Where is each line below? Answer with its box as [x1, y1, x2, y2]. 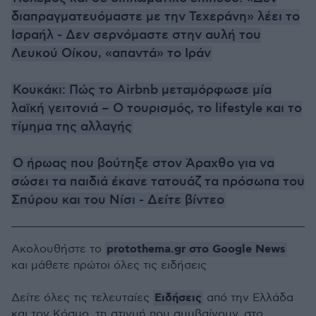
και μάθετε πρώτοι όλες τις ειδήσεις [11, 259, 207, 272]
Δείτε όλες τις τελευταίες [11, 291, 153, 305]
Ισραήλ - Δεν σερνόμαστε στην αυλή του [11, 28, 261, 43]
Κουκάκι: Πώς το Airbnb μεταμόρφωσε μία [13, 83, 272, 98]
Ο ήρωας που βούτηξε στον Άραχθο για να [13, 156, 274, 171]
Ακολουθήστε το [11, 243, 105, 256]
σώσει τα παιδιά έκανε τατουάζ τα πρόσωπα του [11, 174, 305, 190]
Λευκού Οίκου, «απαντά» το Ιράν [11, 46, 211, 61]
